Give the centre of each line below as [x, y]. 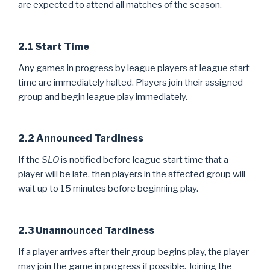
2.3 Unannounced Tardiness [86, 230]
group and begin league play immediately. [103, 97]
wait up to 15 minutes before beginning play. [108, 189]
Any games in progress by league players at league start [134, 68]
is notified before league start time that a [144, 160]
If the [30, 160]
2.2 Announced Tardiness [81, 138]
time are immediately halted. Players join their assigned [130, 82]
